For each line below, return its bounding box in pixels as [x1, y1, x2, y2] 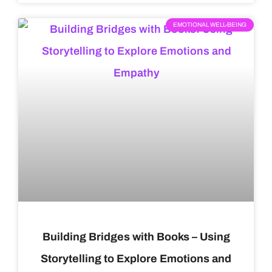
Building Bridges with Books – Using [42, 231, 230, 243]
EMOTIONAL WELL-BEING [173, 21, 246, 29]
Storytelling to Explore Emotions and [41, 253, 231, 265]
